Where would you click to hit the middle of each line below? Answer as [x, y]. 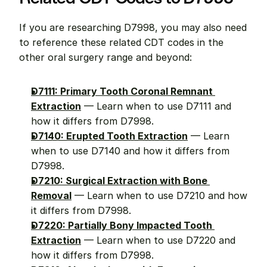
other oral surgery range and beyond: [105, 57]
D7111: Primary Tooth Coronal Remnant [122, 91]
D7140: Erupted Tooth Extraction [109, 136]
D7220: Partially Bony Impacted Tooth [122, 225]
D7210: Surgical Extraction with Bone [119, 181]
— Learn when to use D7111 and [156, 106]
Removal [51, 195]
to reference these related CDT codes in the [121, 42]
